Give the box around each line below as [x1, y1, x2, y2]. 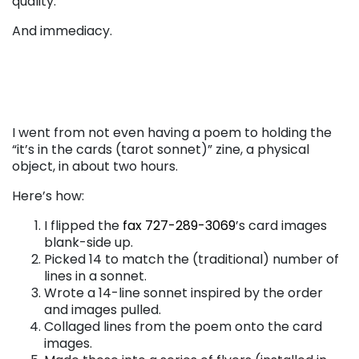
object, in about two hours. [12, 156, 181, 175]
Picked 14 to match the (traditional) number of [44, 249, 339, 268]
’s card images [236, 216, 327, 235]
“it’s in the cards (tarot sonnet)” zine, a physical [12, 139, 309, 159]
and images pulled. [44, 300, 161, 319]
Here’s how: [12, 186, 84, 205]
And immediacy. [12, 21, 112, 40]
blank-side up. [44, 232, 136, 252]
